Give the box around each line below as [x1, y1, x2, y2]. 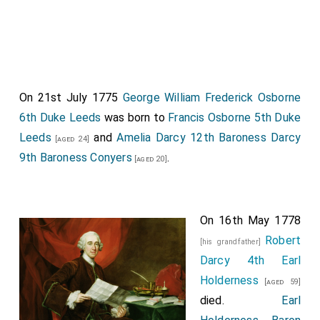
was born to [101, 111, 169, 124]
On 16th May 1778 [199, 214, 301, 227]
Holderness [199, 274, 259, 287]
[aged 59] [258, 277, 301, 286]
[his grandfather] [199, 237, 265, 246]
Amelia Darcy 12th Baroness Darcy [116, 131, 301, 144]
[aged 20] [131, 154, 167, 164]
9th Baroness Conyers [19, 151, 132, 164]
